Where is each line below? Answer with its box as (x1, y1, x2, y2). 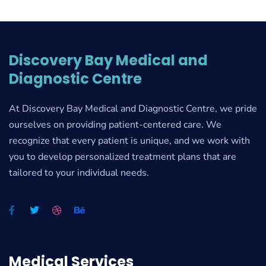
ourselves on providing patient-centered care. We (9, 118, 221, 131)
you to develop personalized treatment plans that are (9, 150, 236, 163)
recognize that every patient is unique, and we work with (9, 134, 250, 147)
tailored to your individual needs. (9, 166, 149, 179)
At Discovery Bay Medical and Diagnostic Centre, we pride (9, 102, 257, 115)
